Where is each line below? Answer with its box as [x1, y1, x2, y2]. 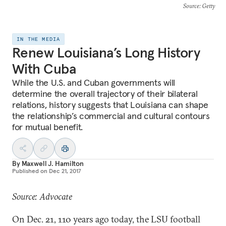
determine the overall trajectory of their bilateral [12, 88, 198, 99]
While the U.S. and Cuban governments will [12, 77, 175, 88]
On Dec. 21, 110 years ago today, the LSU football [12, 213, 200, 225]
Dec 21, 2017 [49, 167, 81, 175]
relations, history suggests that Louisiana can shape [12, 99, 208, 110]
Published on [12, 167, 47, 175]
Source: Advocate [12, 191, 72, 202]
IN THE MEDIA [17, 36, 61, 42]
